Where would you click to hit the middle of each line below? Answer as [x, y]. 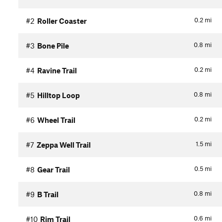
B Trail [48, 194]
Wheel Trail [56, 120]
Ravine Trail [57, 71]
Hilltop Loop [58, 95]
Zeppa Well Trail [64, 145]
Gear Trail [54, 170]
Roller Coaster [62, 21]
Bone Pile [53, 46]
